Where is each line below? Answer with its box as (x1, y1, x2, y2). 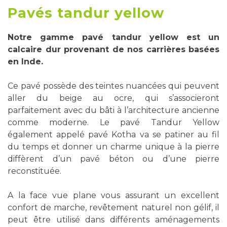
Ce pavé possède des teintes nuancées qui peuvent (8, 81, 219, 91)
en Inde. (8, 57, 43, 66)
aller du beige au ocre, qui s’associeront (8, 93, 219, 103)
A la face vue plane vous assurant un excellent (8, 191, 219, 200)
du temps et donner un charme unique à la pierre (8, 142, 219, 152)
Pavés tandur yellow (8, 5, 164, 21)
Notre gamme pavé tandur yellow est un (8, 32, 219, 42)
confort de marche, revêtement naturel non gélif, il (8, 203, 219, 212)
